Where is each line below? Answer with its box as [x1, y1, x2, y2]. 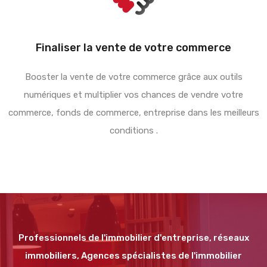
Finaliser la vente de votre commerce [36, 41, 231, 55]
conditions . [109, 125, 158, 136]
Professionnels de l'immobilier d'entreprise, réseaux [18, 232, 249, 244]
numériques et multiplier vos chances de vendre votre [24, 89, 243, 101]
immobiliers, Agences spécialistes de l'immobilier [25, 250, 242, 262]
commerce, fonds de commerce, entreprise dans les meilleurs [8, 107, 259, 119]
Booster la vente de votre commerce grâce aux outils [24, 72, 243, 83]
